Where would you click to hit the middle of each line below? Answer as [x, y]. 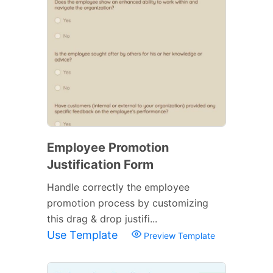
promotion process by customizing [128, 203]
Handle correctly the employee [118, 187]
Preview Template [178, 235]
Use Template [84, 235]
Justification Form [100, 164]
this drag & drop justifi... [102, 218]
